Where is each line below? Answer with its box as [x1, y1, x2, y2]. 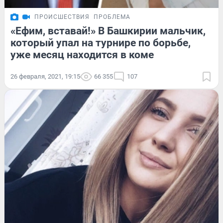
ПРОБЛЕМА [94, 13, 130, 20]
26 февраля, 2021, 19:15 [10, 72, 80, 80]
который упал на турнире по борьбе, [10, 36, 191, 49]
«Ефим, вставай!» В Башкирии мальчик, [10, 24, 206, 37]
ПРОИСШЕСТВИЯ [34, 13, 90, 20]
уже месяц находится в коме [10, 48, 154, 61]
